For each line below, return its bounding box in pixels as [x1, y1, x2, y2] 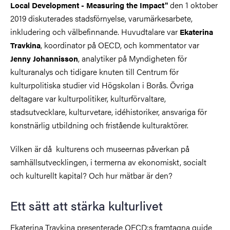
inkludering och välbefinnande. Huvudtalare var [10, 25, 180, 37]
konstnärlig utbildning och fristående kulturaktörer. [10, 119, 188, 131]
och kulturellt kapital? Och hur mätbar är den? [10, 169, 175, 181]
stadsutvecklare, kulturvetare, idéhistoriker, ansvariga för [10, 105, 207, 118]
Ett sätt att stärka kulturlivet [10, 196, 163, 214]
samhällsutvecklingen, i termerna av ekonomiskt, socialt [10, 156, 206, 168]
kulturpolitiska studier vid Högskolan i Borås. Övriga [10, 79, 194, 91]
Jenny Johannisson [10, 52, 78, 64]
